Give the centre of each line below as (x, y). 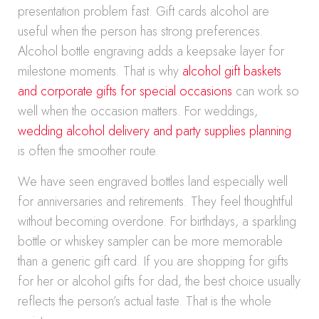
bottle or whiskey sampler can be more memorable (150, 241)
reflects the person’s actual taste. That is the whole (145, 301)
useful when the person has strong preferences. (141, 31)
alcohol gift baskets (232, 71)
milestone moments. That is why (100, 71)
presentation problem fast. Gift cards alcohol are (143, 11)
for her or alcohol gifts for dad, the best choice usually (159, 281)
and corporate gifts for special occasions (125, 91)
